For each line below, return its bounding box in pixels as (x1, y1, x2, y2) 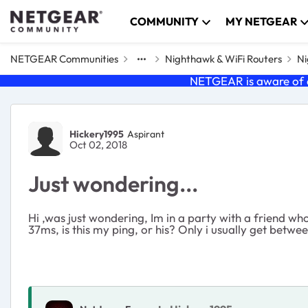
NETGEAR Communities (10, 52, 118, 65)
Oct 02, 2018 (69, 138, 127, 151)
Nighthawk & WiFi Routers (165, 52, 282, 65)
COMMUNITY (130, 14, 199, 28)
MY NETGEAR (225, 14, 298, 28)
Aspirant (127, 127, 164, 140)
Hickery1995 (69, 127, 124, 140)
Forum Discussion (9, 102, 203, 133)
